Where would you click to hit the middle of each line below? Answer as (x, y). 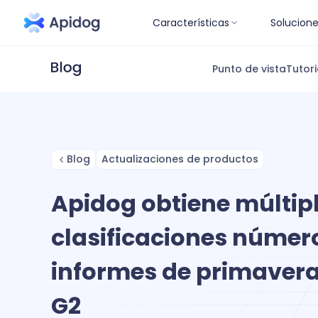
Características (191, 22)
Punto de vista (249, 69)
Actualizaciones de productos (180, 159)
